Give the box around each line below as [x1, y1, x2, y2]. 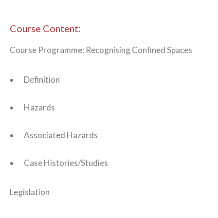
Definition [23, 74, 60, 85]
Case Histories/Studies [23, 157, 108, 168]
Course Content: [10, 22, 81, 35]
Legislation [10, 187, 50, 198]
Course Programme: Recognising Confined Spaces [10, 45, 192, 55]
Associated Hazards [23, 129, 98, 140]
